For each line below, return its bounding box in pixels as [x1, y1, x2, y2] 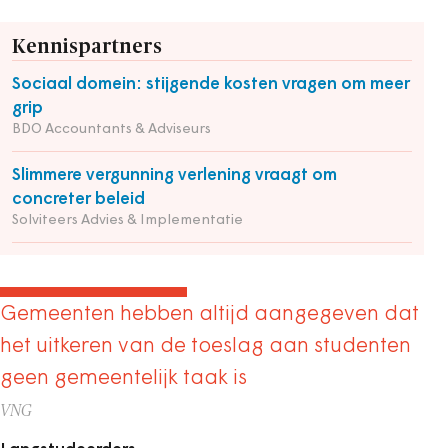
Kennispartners [12, 37, 162, 58]
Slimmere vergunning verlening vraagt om [12, 167, 337, 185]
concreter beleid [12, 191, 145, 209]
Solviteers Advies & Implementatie [12, 213, 243, 229]
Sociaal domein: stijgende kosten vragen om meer [12, 76, 410, 94]
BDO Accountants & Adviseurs [12, 122, 211, 138]
